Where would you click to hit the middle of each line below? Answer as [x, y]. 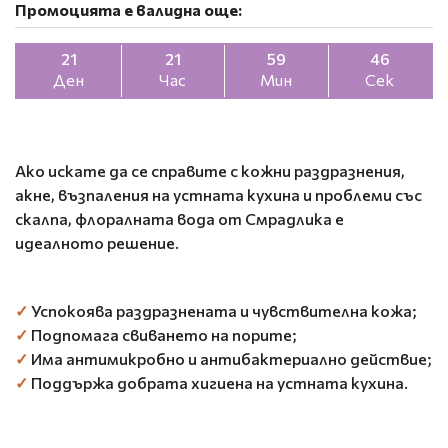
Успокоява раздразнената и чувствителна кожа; [222, 310]
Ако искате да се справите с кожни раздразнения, [210, 170]
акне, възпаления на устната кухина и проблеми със [218, 194]
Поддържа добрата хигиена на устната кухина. [218, 382]
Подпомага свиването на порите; [162, 334]
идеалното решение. [97, 242]
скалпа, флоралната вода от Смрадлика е [179, 218]
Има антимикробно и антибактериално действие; [230, 358]
